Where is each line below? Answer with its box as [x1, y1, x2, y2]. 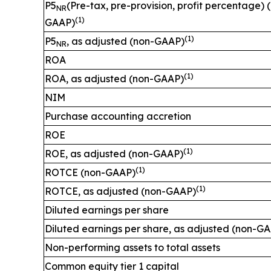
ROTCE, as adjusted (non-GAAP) [45, 185, 196, 197]
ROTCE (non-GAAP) [45, 166, 135, 178]
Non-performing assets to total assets [45, 241, 220, 253]
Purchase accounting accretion [45, 110, 191, 122]
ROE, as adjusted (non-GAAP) [45, 148, 183, 160]
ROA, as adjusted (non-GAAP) [45, 73, 184, 85]
